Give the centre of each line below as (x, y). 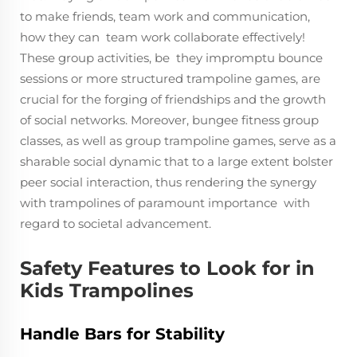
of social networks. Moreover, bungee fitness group (169, 120)
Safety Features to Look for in (167, 268)
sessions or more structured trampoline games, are (170, 78)
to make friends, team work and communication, (165, 16)
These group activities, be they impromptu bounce (171, 57)
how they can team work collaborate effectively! (163, 37)
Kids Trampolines (107, 290)
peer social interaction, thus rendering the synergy (168, 182)
